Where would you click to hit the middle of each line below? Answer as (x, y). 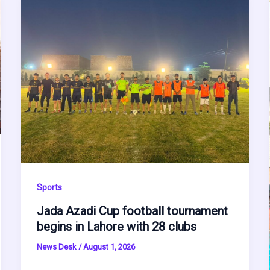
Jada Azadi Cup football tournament (132, 211)
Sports (49, 187)
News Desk (57, 247)
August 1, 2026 (109, 247)
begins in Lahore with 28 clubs (116, 227)
